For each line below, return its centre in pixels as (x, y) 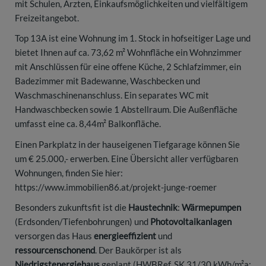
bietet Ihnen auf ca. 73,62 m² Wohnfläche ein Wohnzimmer (128, 53)
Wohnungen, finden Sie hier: (69, 172)
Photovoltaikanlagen (191, 222)
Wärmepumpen (211, 208)
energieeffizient (125, 236)
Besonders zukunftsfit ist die (72, 208)
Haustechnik (153, 208)
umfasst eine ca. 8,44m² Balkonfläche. (88, 124)
